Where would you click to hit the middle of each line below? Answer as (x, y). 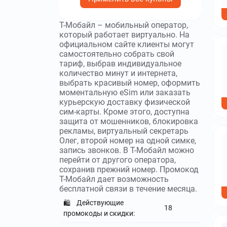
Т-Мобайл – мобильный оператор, (124, 25)
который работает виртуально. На (124, 35)
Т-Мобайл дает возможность (114, 179)
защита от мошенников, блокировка (129, 121)
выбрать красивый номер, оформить (130, 83)
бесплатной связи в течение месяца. (128, 189)
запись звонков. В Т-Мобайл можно (127, 150)
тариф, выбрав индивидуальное (120, 64)
